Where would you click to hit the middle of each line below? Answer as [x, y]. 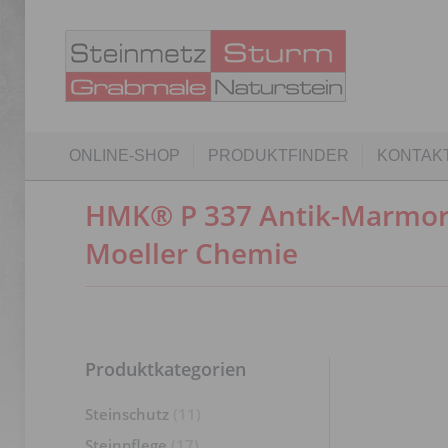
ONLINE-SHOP [124, 155]
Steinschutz [126, 414]
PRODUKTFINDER [278, 155]
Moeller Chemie [191, 253]
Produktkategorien [165, 369]
